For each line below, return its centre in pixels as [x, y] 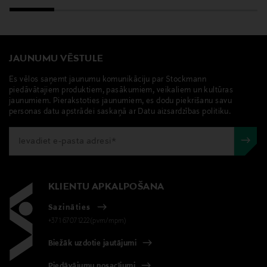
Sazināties [69, 208]
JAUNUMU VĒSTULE [56, 59]
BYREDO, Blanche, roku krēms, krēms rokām [107, 13]
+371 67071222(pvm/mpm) [87, 221]
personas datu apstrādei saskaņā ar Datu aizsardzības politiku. [120, 112]
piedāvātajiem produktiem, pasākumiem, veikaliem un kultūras [121, 90]
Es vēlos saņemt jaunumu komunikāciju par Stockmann [108, 80]
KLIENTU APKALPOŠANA [106, 187]
